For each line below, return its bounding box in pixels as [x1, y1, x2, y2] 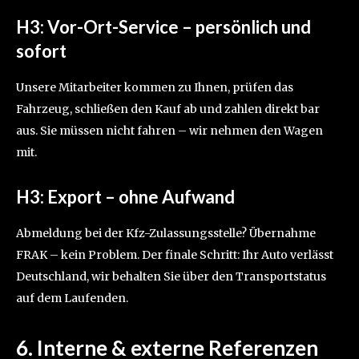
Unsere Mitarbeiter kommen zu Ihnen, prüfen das [16, 80, 293, 95]
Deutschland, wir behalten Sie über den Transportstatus [16, 269, 326, 284]
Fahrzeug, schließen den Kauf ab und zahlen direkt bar [16, 102, 320, 117]
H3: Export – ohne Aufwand [16, 186, 235, 208]
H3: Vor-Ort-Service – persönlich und [16, 16, 311, 38]
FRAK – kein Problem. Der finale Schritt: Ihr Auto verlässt [16, 248, 333, 263]
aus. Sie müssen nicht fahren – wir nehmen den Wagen [16, 123, 323, 139]
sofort [16, 40, 67, 63]
